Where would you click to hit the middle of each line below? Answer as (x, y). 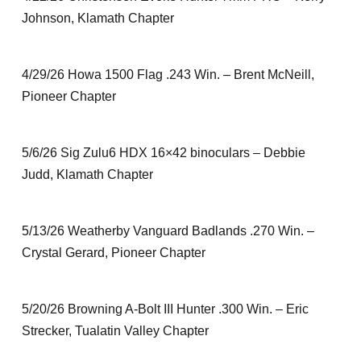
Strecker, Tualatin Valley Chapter (115, 331)
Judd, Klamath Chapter (87, 174)
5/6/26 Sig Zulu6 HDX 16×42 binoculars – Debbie (163, 153)
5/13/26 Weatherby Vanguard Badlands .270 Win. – (168, 231)
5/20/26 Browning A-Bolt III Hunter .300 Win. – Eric (165, 309)
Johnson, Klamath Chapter (98, 18)
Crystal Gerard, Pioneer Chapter (113, 253)
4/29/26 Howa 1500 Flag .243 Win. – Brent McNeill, (168, 75)
